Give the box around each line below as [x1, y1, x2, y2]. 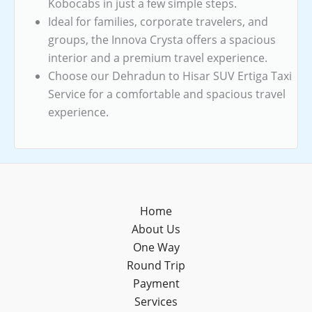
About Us [132, 221, 180, 237]
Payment [132, 276, 180, 291]
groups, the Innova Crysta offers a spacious [48, 31, 276, 47]
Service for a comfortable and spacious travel [48, 86, 286, 102]
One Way [132, 240, 180, 255]
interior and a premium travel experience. [48, 49, 267, 65]
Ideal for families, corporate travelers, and [48, 13, 268, 29]
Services [134, 294, 178, 309]
